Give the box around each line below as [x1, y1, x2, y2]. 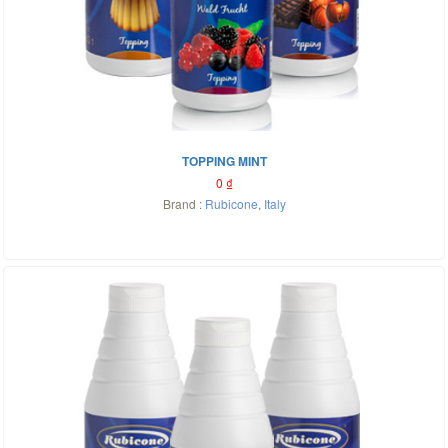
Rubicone [204, 195, 258, 212]
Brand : [162, 195, 205, 212]
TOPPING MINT [181, 152, 267, 170]
